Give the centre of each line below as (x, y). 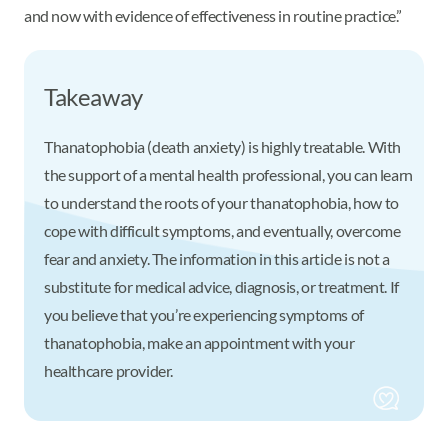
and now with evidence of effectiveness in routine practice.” (213, 15)
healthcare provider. (108, 370)
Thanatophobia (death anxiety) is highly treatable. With (223, 146)
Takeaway (93, 96)
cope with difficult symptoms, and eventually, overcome (222, 230)
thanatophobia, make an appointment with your (199, 342)
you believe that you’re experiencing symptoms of (204, 314)
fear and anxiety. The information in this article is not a (217, 258)
